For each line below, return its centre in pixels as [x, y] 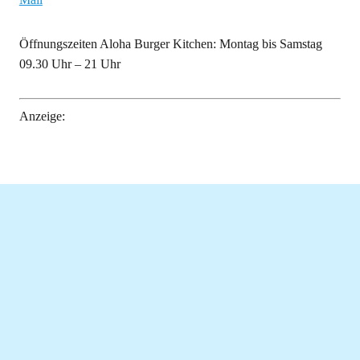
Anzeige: [42, 116]
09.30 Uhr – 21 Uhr [70, 64]
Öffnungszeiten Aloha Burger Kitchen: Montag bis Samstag [170, 44]
